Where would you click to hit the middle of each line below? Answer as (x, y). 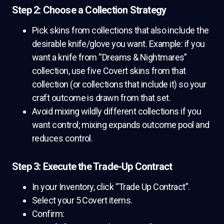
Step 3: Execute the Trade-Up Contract (92, 167)
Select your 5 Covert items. (82, 200)
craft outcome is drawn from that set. (101, 98)
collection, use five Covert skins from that (109, 71)
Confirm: (48, 214)
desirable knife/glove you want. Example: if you (118, 44)
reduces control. (62, 138)
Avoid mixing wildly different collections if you (117, 111)
